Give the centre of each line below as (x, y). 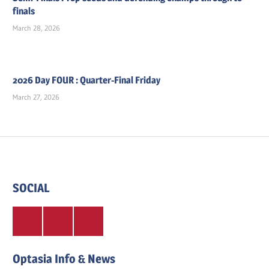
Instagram (104, 220)
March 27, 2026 (36, 97)
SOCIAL (32, 188)
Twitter (36, 220)
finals (24, 11)
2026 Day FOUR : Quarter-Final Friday (87, 80)
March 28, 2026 (37, 28)
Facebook (72, 220)
